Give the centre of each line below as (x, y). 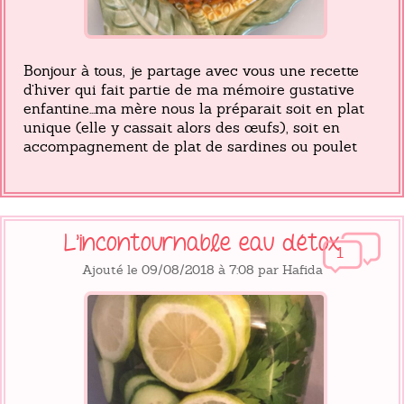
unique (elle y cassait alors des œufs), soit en (182, 128)
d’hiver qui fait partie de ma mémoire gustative (189, 90)
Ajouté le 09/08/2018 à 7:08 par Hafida (202, 270)
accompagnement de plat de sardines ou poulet (190, 147)
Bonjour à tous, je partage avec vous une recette (191, 71)
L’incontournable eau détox (202, 244)
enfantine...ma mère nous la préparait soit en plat (194, 109)
